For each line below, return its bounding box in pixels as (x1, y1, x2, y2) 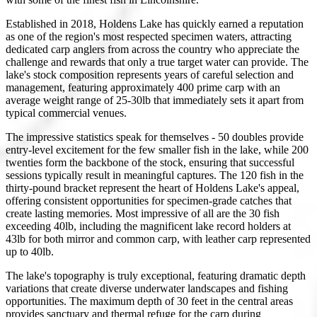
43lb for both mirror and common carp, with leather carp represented (6, 232, 311, 245)
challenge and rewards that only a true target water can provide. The (6, 55, 309, 68)
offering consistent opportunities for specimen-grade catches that (6, 194, 292, 207)
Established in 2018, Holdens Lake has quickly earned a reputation (6, 17, 304, 30)
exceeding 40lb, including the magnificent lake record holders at (6, 219, 291, 232)
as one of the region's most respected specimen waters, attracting (6, 30, 292, 42)
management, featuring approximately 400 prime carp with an (6, 81, 280, 93)
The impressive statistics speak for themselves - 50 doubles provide (6, 130, 304, 143)
